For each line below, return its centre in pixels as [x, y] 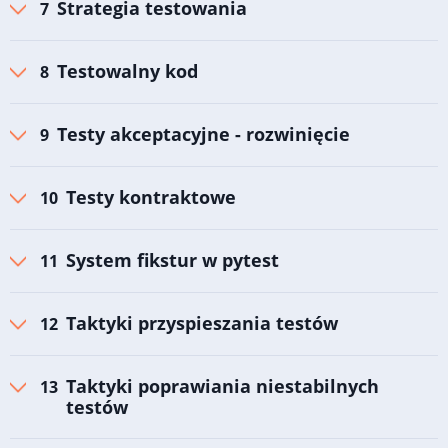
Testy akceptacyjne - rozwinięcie [203, 134]
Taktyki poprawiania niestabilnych [222, 386]
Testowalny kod [127, 71]
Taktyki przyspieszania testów [202, 323]
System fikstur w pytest [172, 260]
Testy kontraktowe [151, 197]
